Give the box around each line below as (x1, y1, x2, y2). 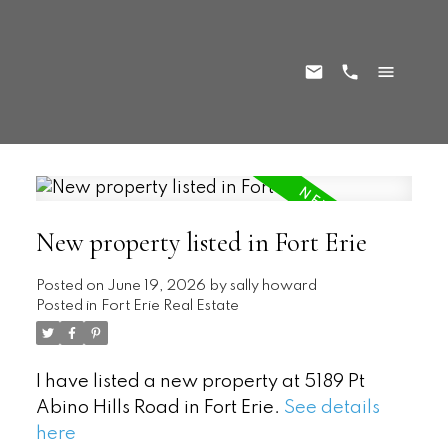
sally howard (229, 279, 317, 294)
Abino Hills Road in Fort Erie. (35, 399, 284, 418)
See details (283, 399, 380, 418)
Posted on (35, 279, 107, 294)
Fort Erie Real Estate (100, 299, 239, 314)
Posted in (35, 299, 97, 314)
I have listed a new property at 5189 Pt (35, 373, 365, 392)
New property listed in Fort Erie (35, 227, 367, 260)
